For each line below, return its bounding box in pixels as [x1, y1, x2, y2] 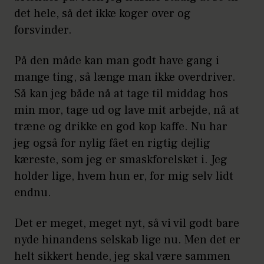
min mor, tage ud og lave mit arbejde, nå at [14, 103, 239, 118]
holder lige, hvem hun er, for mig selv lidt [14, 169, 233, 184]
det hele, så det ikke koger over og [14, 6, 191, 22]
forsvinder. [14, 22, 75, 38]
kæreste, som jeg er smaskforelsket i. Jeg [14, 152, 227, 168]
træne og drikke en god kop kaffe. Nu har [14, 119, 227, 135]
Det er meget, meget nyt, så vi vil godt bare [14, 216, 239, 232]
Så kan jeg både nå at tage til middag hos [14, 86, 228, 102]
